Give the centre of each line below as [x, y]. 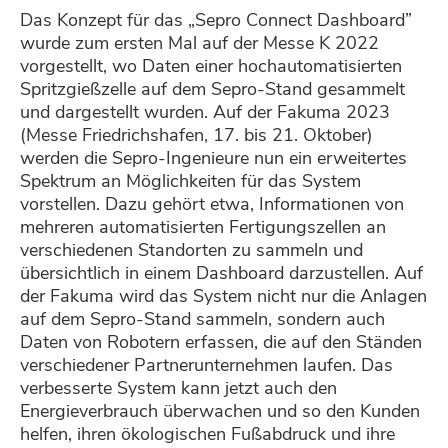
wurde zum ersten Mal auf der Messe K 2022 [199, 43]
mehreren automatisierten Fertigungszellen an [203, 227]
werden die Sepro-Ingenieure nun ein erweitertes [213, 158]
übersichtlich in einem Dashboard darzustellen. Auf [221, 273]
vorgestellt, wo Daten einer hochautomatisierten [211, 66]
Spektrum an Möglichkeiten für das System [190, 181]
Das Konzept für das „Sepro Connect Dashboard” [216, 20]
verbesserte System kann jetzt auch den [178, 388]
